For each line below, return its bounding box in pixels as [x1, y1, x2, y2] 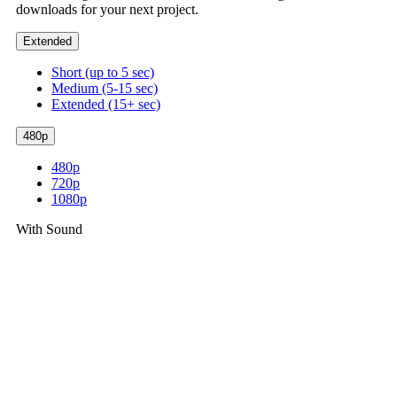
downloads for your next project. [16, 2, 198, 18]
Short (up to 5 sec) [51, 65, 154, 81]
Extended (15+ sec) [51, 97, 160, 113]
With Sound [16, 222, 82, 237]
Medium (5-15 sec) [51, 81, 158, 97]
